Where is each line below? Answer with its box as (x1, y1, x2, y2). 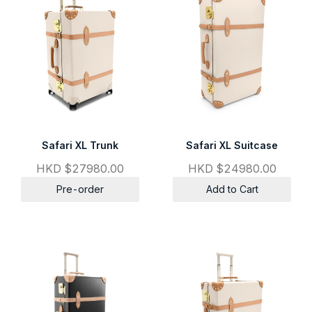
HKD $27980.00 (36, 162, 124, 176)
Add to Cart (205, 183, 258, 196)
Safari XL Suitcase (186, 139, 278, 151)
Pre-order (56, 183, 104, 196)
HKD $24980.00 (187, 162, 276, 176)
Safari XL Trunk (42, 139, 118, 151)
